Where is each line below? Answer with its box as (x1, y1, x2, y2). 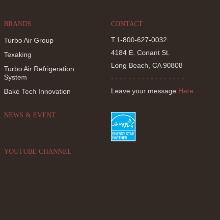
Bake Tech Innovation (4, 87, 71, 95)
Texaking (4, 50, 32, 58)
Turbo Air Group (4, 36, 54, 44)
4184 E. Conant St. (110, 48, 170, 56)
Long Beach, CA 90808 (110, 61, 183, 69)
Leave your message (110, 86, 178, 95)
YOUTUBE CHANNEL (4, 147, 72, 155)
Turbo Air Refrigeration (4, 64, 75, 73)
